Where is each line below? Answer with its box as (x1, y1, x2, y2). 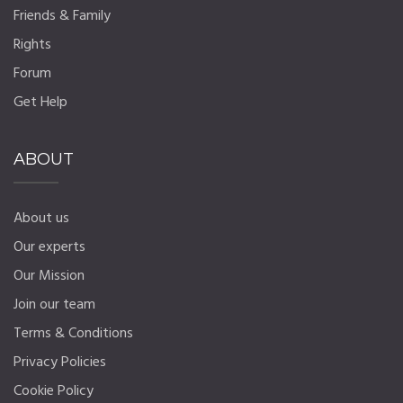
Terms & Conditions (13, 322, 133, 346)
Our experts (13, 236, 85, 260)
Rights (13, 32, 51, 57)
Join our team (13, 293, 95, 318)
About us (13, 207, 69, 231)
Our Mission (13, 264, 85, 289)
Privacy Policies (13, 351, 106, 375)
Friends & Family (13, 4, 111, 28)
